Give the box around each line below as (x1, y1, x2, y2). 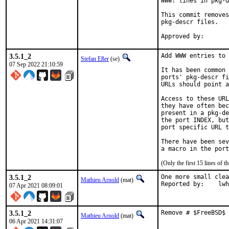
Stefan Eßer (81, 55, 109, 62)
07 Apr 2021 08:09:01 (9, 182, 63, 189)
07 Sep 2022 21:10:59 (9, 61, 63, 68)
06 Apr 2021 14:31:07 (9, 218, 63, 225)
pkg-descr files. (161, 18, 218, 26)
